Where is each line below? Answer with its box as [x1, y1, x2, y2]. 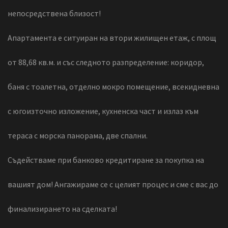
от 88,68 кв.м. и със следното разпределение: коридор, [8, 56, 204, 67]
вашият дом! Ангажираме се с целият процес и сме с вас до [8, 179, 218, 189]
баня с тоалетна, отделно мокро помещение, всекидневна [8, 81, 219, 92]
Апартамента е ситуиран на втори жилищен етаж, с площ [8, 32, 216, 43]
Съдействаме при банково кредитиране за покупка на [8, 154, 204, 165]
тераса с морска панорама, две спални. [8, 130, 148, 140]
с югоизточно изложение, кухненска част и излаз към [8, 105, 198, 116]
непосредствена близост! [8, 8, 101, 18]
